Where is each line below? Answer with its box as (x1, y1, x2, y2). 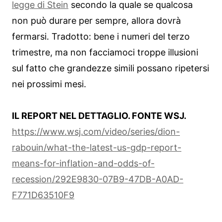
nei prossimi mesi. (12, 79, 86, 90)
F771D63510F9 (12, 190, 74, 201)
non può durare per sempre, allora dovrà (12, 15, 181, 26)
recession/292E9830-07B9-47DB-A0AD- (12, 174, 183, 185)
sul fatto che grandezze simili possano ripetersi (12, 63, 209, 74)
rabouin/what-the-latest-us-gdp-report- (12, 142, 181, 153)
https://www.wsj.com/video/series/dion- (12, 126, 180, 137)
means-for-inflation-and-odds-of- (12, 158, 155, 169)
